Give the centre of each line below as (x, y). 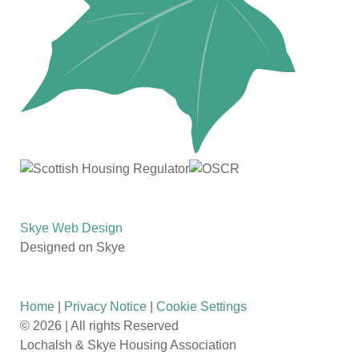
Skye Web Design (71, 228)
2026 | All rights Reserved (106, 325)
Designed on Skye (73, 247)
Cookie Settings (202, 306)
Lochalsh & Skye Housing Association (128, 345)
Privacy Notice (105, 306)
